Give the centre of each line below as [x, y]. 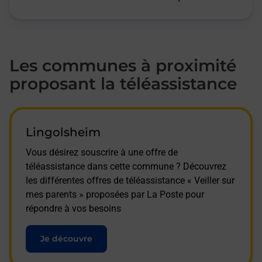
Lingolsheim [63, 132]
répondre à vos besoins [73, 208]
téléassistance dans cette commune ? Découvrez [126, 166]
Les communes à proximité [123, 65]
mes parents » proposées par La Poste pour [115, 194]
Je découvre [66, 238]
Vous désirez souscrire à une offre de [102, 152]
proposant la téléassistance [123, 83]
